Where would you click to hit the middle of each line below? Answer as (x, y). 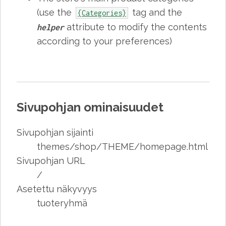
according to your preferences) (104, 41)
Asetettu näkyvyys (57, 189)
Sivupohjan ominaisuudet (90, 107)
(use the (55, 12)
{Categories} (102, 13)
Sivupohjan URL (51, 160)
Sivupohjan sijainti (55, 132)
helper (50, 27)
